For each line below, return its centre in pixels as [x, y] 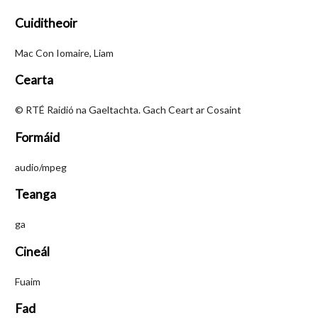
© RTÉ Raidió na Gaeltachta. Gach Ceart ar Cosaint [128, 110]
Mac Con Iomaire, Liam [64, 53]
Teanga [35, 194]
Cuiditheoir [46, 23]
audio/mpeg [41, 167]
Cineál [32, 251]
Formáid [37, 137]
